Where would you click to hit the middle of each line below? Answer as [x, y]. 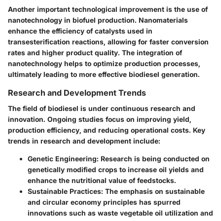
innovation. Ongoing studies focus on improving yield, [100, 119]
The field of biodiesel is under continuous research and [102, 108]
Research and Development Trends [77, 92]
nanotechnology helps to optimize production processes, [104, 63]
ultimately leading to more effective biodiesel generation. [104, 74]
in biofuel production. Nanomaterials [125, 20]
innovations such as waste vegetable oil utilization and [120, 213]
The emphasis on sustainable [154, 191]
